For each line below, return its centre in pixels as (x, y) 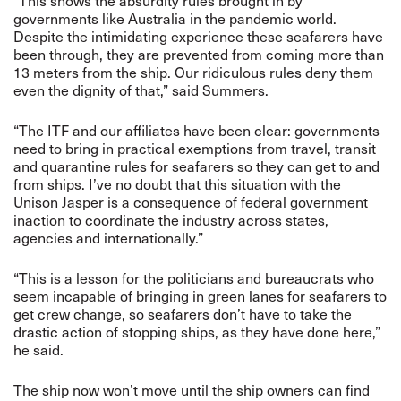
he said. (38, 350)
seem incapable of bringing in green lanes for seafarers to (200, 296)
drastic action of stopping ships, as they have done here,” (197, 332)
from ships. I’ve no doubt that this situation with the (177, 184)
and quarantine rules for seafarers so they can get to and (196, 166)
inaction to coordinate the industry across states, (171, 220)
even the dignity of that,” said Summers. (141, 90)
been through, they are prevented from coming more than (199, 54)
